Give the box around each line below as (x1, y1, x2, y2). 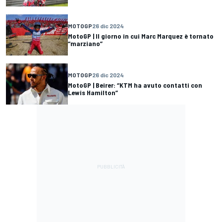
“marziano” (68, 39, 103, 48)
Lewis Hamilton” (68, 88, 118, 97)
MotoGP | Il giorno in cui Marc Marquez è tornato (68, 32, 214, 41)
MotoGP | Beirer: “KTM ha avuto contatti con (68, 81, 202, 90)
